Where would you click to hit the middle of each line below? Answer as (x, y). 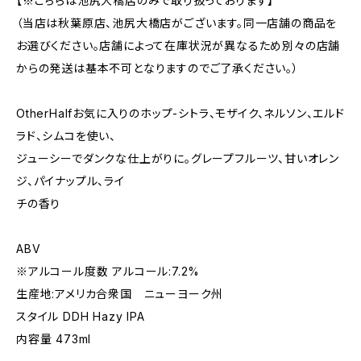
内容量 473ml (54, 339)
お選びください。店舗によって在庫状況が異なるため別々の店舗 (178, 46)
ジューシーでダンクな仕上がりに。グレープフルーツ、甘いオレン (178, 158)
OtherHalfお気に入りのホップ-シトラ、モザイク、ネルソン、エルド (180, 113)
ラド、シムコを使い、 (66, 136)
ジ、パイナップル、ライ (71, 181)
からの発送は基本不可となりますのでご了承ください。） (158, 68)
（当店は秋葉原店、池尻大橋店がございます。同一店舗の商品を (177, 23)
